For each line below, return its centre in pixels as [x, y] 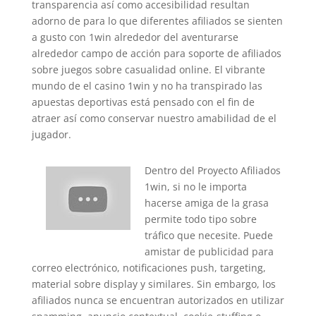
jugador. [51, 134]
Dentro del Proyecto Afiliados [212, 170]
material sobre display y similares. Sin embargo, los [153, 284]
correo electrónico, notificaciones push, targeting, [148, 268]
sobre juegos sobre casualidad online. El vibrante [148, 69]
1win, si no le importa [195, 187]
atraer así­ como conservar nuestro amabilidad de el [154, 118]
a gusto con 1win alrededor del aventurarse [135, 37]
